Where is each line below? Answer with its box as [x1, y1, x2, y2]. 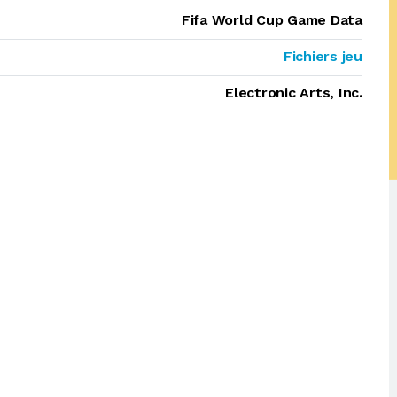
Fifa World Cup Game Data [181, 12, 362, 28]
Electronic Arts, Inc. [225, 84, 362, 101]
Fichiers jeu [283, 48, 362, 65]
